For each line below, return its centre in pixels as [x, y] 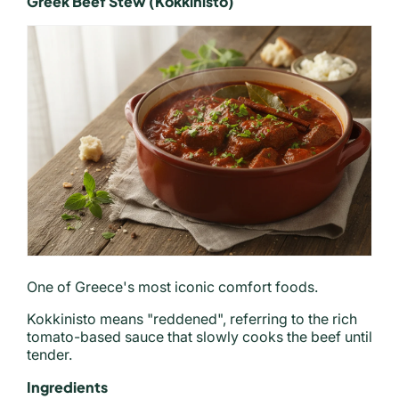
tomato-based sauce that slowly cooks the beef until [199, 336]
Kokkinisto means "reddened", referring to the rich [192, 318]
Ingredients [67, 387]
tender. [49, 354]
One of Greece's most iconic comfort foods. [172, 286]
